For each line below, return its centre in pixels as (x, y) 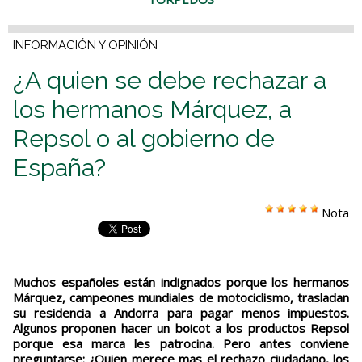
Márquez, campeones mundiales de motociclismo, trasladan (181, 298)
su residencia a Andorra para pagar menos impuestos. (181, 313)
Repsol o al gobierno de (144, 139)
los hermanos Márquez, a (152, 110)
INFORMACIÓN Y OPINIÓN (85, 46)
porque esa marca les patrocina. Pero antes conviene (181, 344)
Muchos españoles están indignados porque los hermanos (181, 282)
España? (59, 168)
